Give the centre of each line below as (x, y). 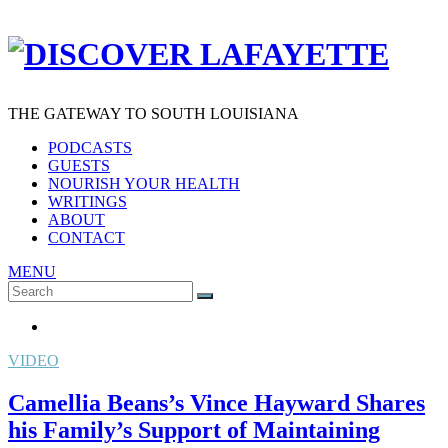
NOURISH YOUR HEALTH (144, 183)
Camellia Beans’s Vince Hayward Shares (216, 402)
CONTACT (86, 237)
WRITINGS (87, 201)
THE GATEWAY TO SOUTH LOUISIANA (153, 113)
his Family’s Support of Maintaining (194, 429)
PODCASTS (90, 147)
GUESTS (79, 165)
